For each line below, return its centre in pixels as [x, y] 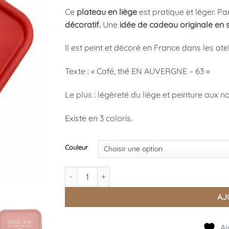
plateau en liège [108, 12]
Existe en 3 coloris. [99, 118]
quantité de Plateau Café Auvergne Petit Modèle [146, 171]
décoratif [82, 24]
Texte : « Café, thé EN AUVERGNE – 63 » [137, 71]
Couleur [76, 147]
